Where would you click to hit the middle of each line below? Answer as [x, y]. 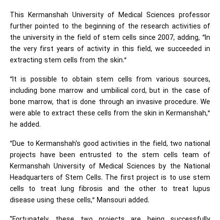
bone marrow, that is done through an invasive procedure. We [110, 102]
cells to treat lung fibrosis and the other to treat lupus [110, 189]
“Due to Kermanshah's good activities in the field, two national [110, 144]
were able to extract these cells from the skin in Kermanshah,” [110, 113]
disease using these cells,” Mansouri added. [80, 200]
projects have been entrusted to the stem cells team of [110, 155]
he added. [25, 125]
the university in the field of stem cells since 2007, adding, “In [110, 38]
